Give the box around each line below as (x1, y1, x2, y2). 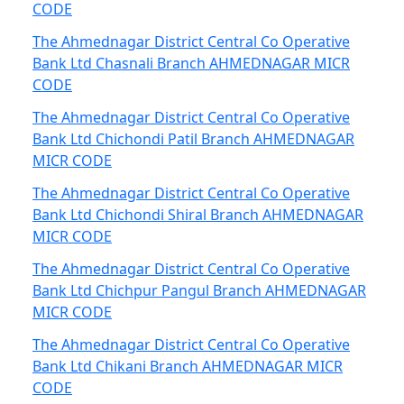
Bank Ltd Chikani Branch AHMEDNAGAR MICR (32, 356, 343, 376)
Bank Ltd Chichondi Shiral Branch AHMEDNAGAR (32, 205, 363, 225)
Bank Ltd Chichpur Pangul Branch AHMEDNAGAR (32, 280, 366, 300)
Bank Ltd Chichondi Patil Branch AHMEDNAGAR (32, 129, 354, 149)
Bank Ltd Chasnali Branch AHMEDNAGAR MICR (32, 53, 350, 73)
